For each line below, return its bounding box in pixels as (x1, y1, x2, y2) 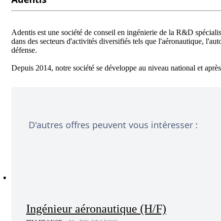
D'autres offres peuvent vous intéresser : (29, 118, 198, 131)
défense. (11, 45, 41, 54)
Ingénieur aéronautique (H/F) (26, 202, 166, 215)
